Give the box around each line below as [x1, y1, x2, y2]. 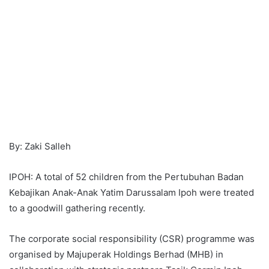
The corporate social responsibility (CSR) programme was [9, 232, 255, 244]
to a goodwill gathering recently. [9, 202, 145, 214]
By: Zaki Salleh [9, 140, 71, 152]
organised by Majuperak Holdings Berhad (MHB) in [9, 248, 223, 260]
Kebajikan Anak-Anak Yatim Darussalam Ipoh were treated [9, 186, 254, 198]
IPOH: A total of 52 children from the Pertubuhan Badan [9, 171, 244, 183]
